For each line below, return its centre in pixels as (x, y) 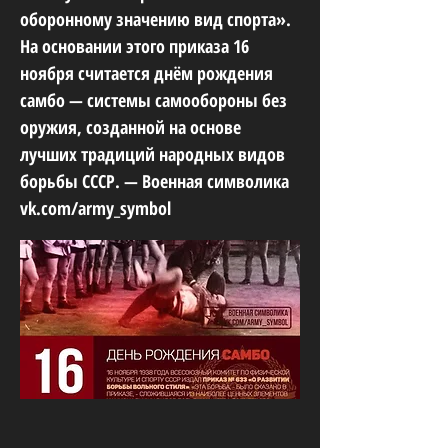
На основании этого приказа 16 (134, 46)
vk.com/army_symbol (95, 208)
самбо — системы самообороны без (153, 100)
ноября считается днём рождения (146, 73)
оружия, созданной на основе (130, 127)
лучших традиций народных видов (152, 154)
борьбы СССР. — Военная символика (154, 181)
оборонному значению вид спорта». (155, 19)
